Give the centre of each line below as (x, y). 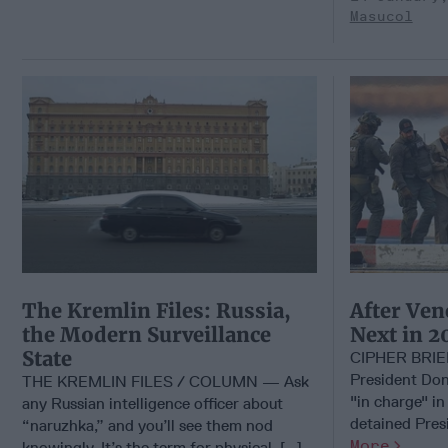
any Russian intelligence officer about (152, 403)
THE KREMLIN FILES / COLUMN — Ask (165, 381)
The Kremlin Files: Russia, (156, 310)
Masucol (381, 17)
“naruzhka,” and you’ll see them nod (147, 425)
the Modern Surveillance (146, 334)
